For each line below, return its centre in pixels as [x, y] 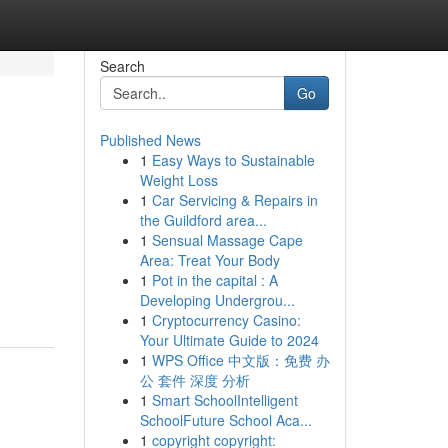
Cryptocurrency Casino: [226, 320]
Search [122, 66]
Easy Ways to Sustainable [233, 160]
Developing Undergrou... [217, 300]
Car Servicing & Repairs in [234, 200]
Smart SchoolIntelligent [224, 400]
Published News [150, 140]
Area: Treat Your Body [209, 260]
